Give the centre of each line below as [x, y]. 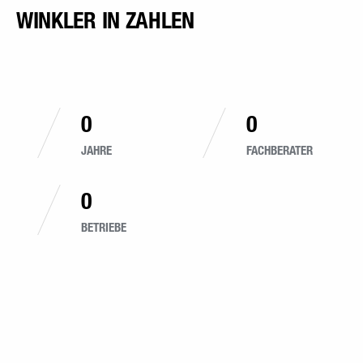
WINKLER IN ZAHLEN [105, 69]
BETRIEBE [104, 276]
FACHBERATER [280, 199]
